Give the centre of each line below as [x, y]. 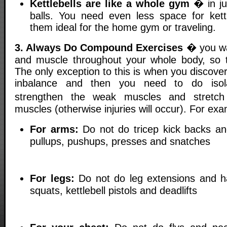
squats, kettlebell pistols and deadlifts [113, 191]
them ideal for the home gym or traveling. [123, 27]
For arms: [54, 129]
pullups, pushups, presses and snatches [120, 142]
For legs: [52, 179]
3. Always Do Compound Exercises [99, 47]
